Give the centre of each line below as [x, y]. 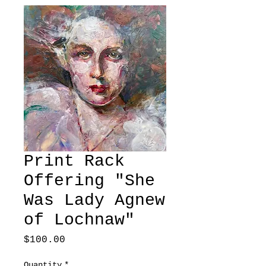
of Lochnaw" [79, 220]
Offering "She [89, 181]
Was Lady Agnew [94, 201]
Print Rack [74, 161]
